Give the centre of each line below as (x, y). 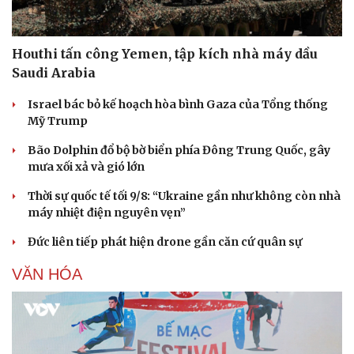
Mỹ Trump (58, 121)
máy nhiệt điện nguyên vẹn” (107, 213)
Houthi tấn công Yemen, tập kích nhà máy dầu (165, 54)
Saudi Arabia (54, 73)
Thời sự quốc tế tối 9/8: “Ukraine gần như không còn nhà (184, 196)
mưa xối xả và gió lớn (86, 167)
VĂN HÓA (47, 275)
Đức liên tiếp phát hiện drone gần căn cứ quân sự (165, 242)
